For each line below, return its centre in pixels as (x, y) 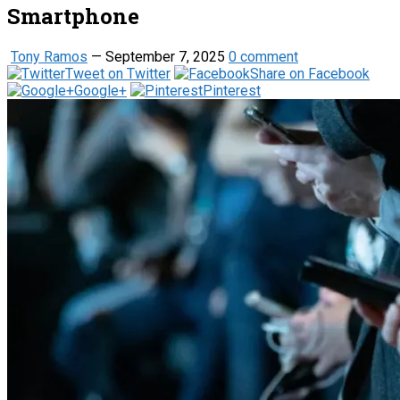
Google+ (100, 90)
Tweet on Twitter (118, 73)
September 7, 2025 (165, 56)
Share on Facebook (310, 73)
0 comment (263, 56)
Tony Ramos (49, 56)
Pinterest (232, 90)
